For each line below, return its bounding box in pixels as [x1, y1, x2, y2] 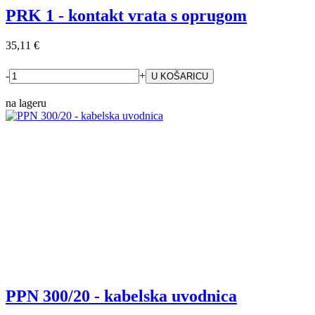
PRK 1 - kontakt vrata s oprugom [6, 6, 247, 25]
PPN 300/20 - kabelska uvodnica [6, 286, 237, 305]
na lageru [6, 96, 46, 109]
